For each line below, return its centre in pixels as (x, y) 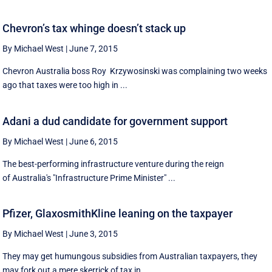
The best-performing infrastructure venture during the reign (114, 164)
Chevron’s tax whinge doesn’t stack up (94, 29)
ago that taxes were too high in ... (65, 85)
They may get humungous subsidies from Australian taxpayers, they (130, 257)
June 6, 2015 (94, 141)
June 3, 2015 (94, 234)
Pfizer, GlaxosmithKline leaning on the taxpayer (118, 214)
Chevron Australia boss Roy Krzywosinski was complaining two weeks (135, 71)
